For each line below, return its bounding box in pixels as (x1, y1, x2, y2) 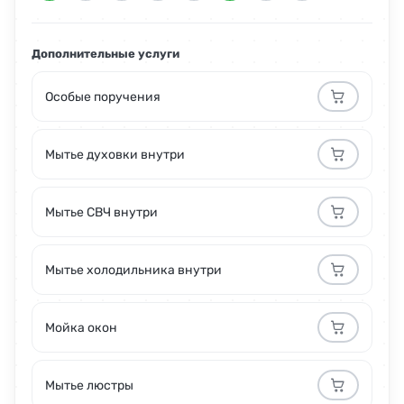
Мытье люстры (45, 377, 133, 393)
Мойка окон (45, 319, 117, 335)
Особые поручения (45, 88, 161, 105)
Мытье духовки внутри (45, 146, 185, 162)
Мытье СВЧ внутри (45, 204, 158, 220)
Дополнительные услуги (32, 47, 179, 61)
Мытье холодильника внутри (45, 262, 222, 278)
